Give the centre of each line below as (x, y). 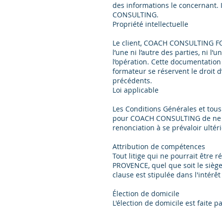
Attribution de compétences (159, 146)
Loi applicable (136, 90)
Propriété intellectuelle (150, 24)
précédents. (132, 81)
